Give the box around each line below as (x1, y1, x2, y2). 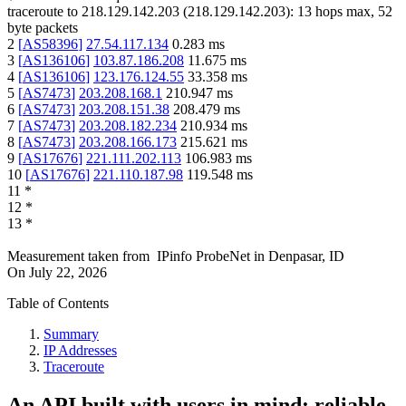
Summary (43, 326, 99, 343)
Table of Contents (7, 295, 109, 312)
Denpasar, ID (268, 248, 344, 265)
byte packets (7, 20, 78, 36)
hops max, (312, 4, 378, 20)
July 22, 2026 (29, 265, 107, 281)
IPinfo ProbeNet (157, 248, 254, 265)
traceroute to (7, 4, 78, 20)
